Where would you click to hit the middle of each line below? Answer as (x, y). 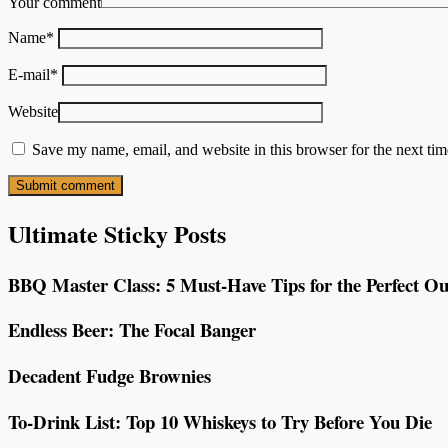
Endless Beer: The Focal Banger (132, 330)
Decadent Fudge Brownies (109, 376)
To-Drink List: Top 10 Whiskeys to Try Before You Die (220, 421)
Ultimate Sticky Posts (117, 233)
